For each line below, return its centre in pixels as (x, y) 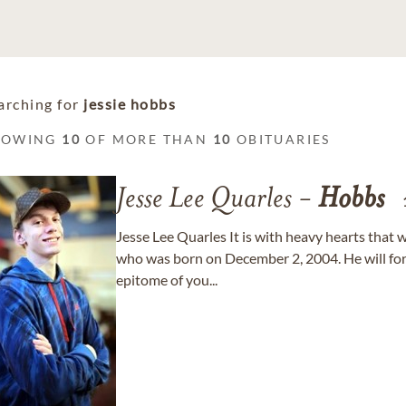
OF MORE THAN (147, 139)
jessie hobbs (130, 104)
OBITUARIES (281, 139)
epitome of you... (167, 280)
